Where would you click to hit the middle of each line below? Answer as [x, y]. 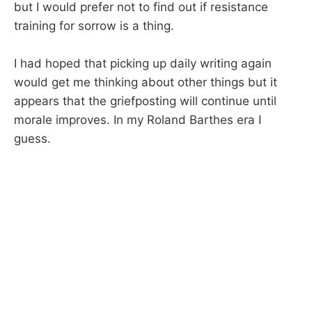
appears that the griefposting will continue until [145, 101]
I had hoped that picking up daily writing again [143, 64]
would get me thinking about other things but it [146, 83]
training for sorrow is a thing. [94, 26]
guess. [32, 139]
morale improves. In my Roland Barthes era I [138, 120]
